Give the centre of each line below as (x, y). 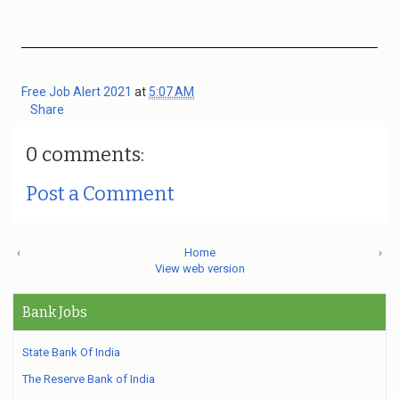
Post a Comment (100, 194)
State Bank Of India (71, 352)
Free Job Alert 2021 (78, 92)
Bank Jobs (55, 312)
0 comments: (85, 155)
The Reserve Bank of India (89, 379)
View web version (199, 269)
